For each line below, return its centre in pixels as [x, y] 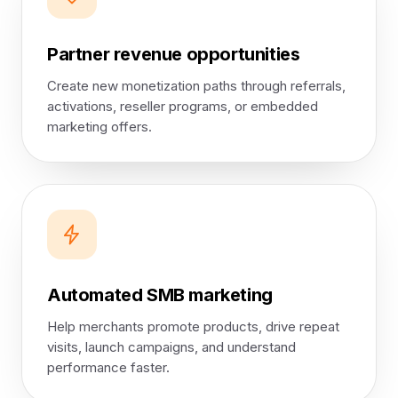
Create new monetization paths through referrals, [196, 86]
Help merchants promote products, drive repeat [193, 326]
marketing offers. [99, 127]
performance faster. [108, 367]
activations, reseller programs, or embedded [183, 106]
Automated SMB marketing [160, 295]
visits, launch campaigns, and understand [171, 347]
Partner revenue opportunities [174, 54]
